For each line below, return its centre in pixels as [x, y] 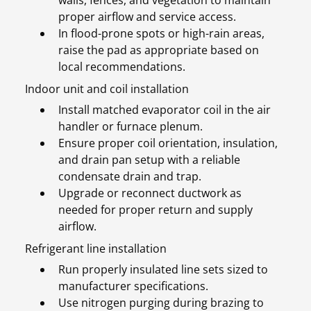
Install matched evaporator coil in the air [165, 110]
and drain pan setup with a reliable [149, 160]
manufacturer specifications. [133, 286]
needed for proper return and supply [155, 210]
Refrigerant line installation [96, 249]
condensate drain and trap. [130, 177]
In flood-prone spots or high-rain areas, [161, 34]
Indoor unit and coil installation [107, 89]
